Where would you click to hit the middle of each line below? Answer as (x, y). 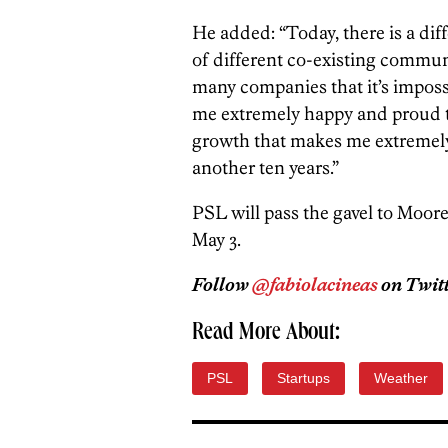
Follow (222, 284)
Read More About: (266, 333)
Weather (401, 377)
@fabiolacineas (315, 284)
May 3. (216, 239)
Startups (303, 377)
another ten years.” (265, 167)
